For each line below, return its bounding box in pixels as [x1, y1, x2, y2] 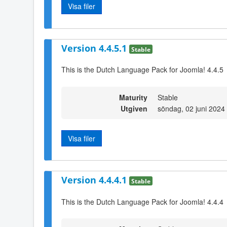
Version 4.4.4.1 [61, 173, 129, 186]
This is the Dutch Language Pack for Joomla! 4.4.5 [61, 64, 223, 75]
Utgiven [121, 103, 147, 113]
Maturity [119, 92, 147, 102]
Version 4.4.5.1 [61, 42, 129, 54]
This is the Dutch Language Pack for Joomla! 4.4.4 [61, 196, 223, 207]
